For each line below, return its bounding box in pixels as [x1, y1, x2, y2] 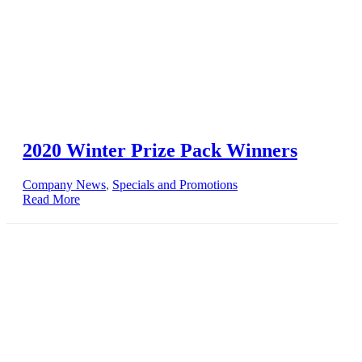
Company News [23, 177, 106, 192]
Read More [23, 192, 80, 206]
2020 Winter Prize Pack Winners [23, 139, 297, 161]
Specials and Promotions [112, 177, 238, 192]
